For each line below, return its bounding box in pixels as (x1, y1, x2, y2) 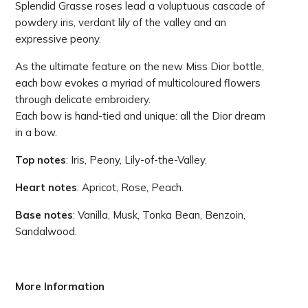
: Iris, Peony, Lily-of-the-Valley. (66, 153, 207, 167)
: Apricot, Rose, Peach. (77, 181, 184, 195)
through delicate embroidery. (15, 93, 151, 107)
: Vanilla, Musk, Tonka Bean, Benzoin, (73, 208, 245, 222)
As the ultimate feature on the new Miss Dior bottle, (15, 60, 264, 74)
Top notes (15, 153, 66, 167)
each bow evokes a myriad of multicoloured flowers (15, 76, 261, 90)
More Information (15, 280, 104, 294)
